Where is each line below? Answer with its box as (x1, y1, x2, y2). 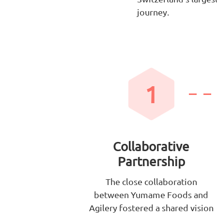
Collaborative (113, 139, 190, 155)
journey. (137, 7, 169, 17)
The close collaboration (105, 176, 197, 187)
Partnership (117, 154, 185, 170)
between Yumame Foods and (94, 189, 209, 200)
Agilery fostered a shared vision (89, 202, 214, 213)
